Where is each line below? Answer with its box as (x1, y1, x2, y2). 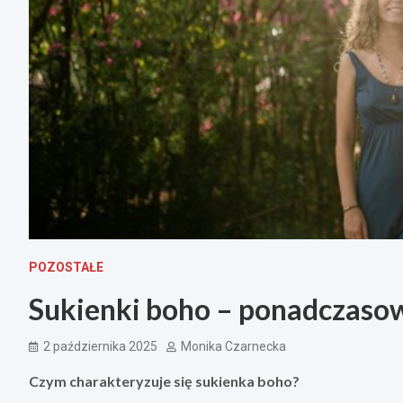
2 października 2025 (43, 339, 157, 354)
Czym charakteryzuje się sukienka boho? (29, 372, 300, 390)
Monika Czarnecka (181, 339, 286, 354)
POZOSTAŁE (29, 260, 103, 275)
